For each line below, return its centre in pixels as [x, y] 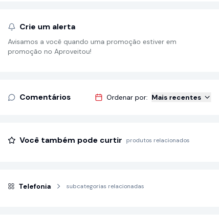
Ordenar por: [127, 97]
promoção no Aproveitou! [50, 51]
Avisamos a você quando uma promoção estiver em [92, 42]
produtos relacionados [158, 140]
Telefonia [35, 186]
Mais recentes [176, 97]
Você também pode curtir [71, 140]
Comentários [45, 97]
